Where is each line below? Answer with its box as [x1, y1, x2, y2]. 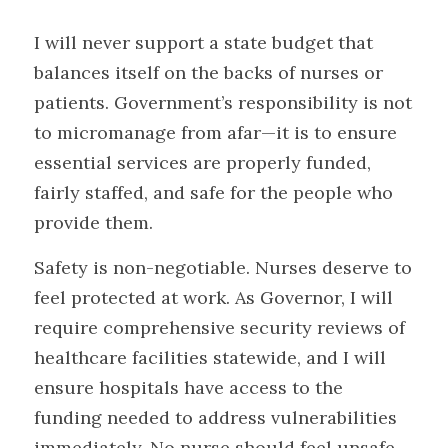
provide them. [34, 211, 153, 234]
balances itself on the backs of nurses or [34, 61, 383, 84]
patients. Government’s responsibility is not [34, 91, 412, 114]
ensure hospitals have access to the [34, 376, 343, 399]
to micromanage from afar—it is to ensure [34, 121, 397, 144]
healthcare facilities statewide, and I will [34, 346, 386, 369]
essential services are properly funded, [34, 151, 371, 174]
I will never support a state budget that [34, 31, 373, 54]
